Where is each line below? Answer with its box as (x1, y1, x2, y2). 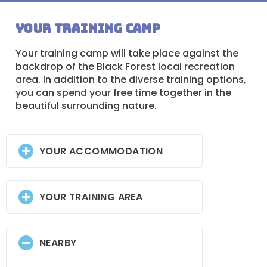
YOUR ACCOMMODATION (39, 144, 163, 158)
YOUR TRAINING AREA (39, 190, 143, 204)
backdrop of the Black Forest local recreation (15, 60, 235, 74)
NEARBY (39, 235, 77, 250)
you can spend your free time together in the (15, 86, 231, 100)
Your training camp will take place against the (15, 46, 238, 61)
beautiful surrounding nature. (15, 99, 157, 113)
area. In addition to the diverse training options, (15, 73, 246, 87)
